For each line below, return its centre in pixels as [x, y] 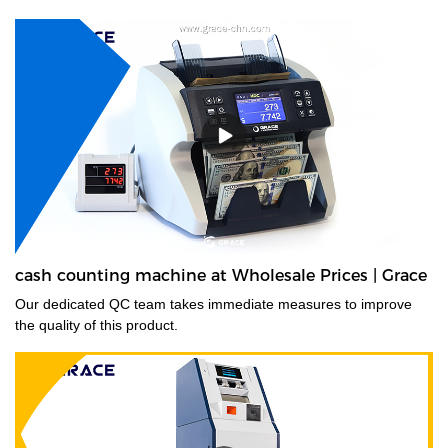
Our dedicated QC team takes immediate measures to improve [213, 303]
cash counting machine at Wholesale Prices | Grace [221, 275]
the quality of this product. [96, 324]
